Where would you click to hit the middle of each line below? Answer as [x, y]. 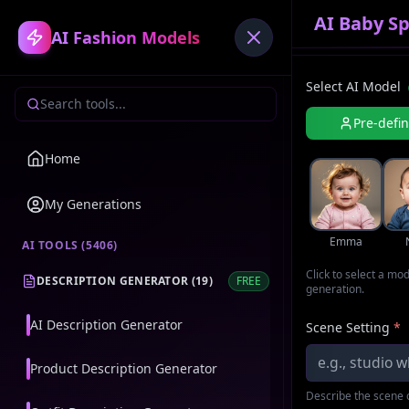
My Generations [93, 204]
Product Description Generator [124, 368]
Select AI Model [354, 87]
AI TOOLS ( [54, 245]
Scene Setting [348, 328]
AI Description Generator [106, 325]
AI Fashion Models [126, 37]
